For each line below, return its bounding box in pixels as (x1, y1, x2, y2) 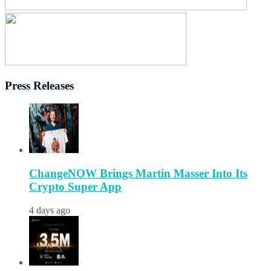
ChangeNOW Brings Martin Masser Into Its (29, 167, 247, 180)
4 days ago (29, 204, 70, 215)
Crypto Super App (29, 180, 122, 194)
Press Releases (5, 79, 74, 92)
